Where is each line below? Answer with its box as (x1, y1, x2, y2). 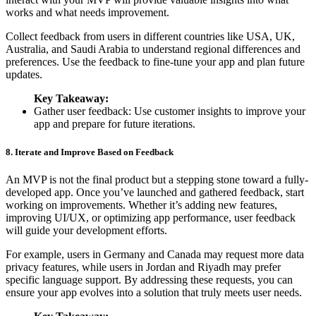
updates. (6, 68, 42, 81)
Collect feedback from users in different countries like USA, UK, (6, 30, 295, 43)
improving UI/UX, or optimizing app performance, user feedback (6, 211, 296, 224)
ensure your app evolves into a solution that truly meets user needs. (6, 286, 302, 298)
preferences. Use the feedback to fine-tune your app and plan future (6, 56, 305, 68)
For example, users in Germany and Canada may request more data (6, 248, 304, 260)
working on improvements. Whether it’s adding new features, (6, 198, 277, 211)
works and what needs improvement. (6, 6, 169, 19)
